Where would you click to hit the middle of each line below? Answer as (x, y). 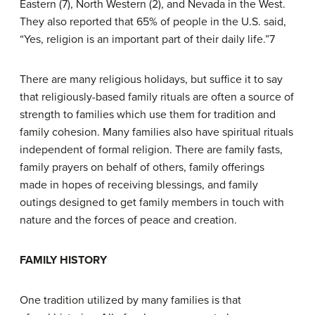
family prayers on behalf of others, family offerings (142, 168)
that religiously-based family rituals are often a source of (157, 97)
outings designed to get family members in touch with (152, 203)
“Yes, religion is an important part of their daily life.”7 (147, 40)
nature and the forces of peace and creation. (128, 220)
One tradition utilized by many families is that (130, 301)
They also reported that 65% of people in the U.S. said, (153, 22)
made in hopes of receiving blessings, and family (139, 185)
